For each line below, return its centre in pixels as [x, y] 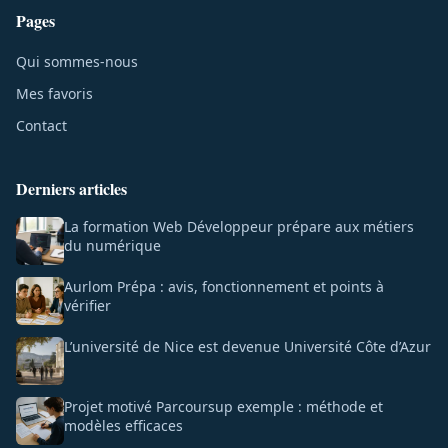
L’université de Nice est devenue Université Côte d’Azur [247, 346]
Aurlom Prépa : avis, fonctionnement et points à [224, 286]
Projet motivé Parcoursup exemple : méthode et [223, 406]
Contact [41, 125]
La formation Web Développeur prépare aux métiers [239, 226]
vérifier [87, 305]
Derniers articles [71, 188]
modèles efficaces [123, 425]
